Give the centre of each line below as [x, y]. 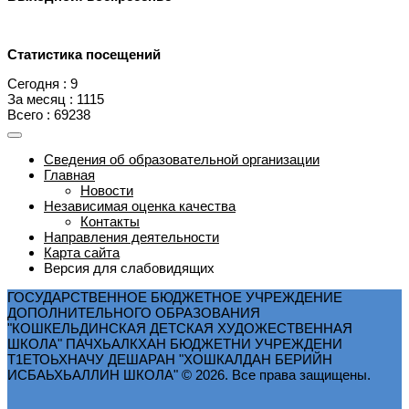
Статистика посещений [84, 54]
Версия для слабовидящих [129, 267]
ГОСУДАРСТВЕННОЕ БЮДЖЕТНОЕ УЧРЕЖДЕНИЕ [175, 297]
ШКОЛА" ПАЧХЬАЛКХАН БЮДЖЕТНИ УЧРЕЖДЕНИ [175, 344]
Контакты [110, 221]
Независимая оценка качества [140, 205]
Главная [69, 174]
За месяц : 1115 [56, 99]
